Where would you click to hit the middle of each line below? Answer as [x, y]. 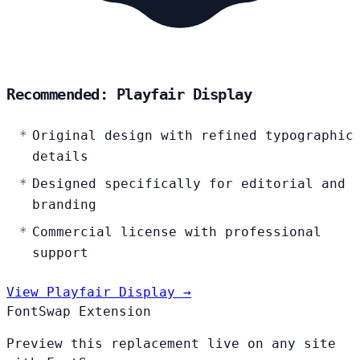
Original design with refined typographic [193, 135]
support [60, 252]
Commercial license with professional [177, 231]
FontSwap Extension [79, 311]
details [60, 156]
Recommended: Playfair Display [129, 94]
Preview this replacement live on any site [171, 343]
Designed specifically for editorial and [189, 183]
